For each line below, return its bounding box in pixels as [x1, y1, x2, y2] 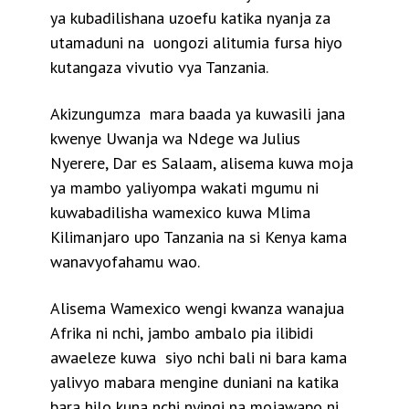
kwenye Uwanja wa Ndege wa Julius [50, 127, 300, 149]
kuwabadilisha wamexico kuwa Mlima [50, 201, 310, 223]
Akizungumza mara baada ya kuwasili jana [50, 102, 345, 124]
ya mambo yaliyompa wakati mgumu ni [50, 176, 319, 198]
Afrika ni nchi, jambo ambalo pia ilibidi [50, 321, 313, 343]
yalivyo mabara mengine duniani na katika [50, 371, 339, 393]
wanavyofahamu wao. [50, 250, 200, 272]
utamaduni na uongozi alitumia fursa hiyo [50, 31, 342, 53]
